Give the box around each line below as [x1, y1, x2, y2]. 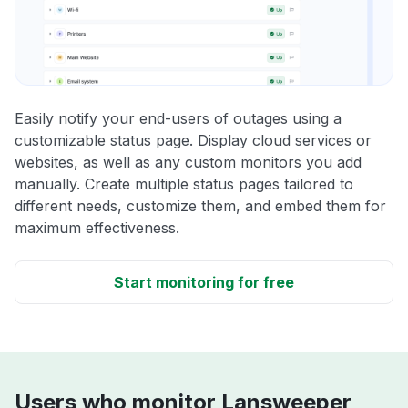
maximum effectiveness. [15, 219, 179, 238]
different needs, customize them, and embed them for [15, 197, 386, 216]
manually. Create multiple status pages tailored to [15, 175, 353, 194]
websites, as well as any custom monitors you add [15, 153, 362, 172]
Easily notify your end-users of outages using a [15, 109, 342, 128]
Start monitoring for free [114, 273, 294, 292]
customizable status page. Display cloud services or [15, 131, 372, 150]
